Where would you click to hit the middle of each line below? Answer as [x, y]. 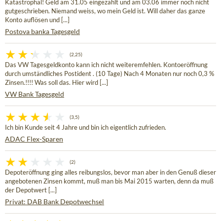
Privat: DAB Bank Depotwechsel [55, 202]
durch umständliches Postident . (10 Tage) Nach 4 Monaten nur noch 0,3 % [110, 74]
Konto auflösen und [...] [37, 20]
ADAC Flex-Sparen [34, 139]
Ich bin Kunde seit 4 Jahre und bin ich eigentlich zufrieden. [86, 128]
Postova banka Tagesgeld [42, 32]
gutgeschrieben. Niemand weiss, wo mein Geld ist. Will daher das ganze [105, 11]
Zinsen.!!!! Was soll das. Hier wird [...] [56, 83]
